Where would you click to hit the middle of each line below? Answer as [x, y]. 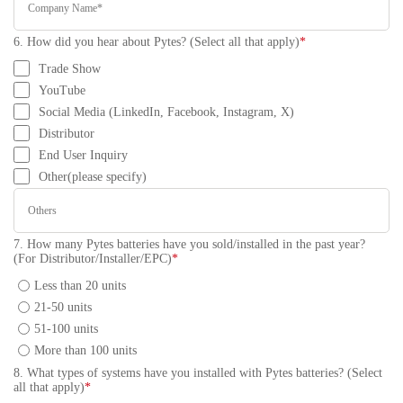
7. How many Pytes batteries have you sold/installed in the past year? [189, 244]
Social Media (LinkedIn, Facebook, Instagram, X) [166, 112]
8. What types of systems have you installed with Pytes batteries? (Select [198, 373]
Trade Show [70, 69]
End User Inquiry [83, 155]
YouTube [62, 90]
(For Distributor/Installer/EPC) [93, 259]
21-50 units [63, 307]
